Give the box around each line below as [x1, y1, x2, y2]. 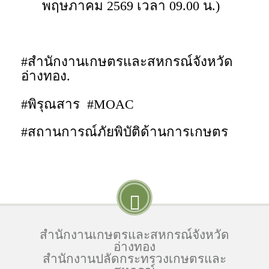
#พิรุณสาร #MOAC [21, 96, 134, 112]
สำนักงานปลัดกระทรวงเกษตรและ [42, 252, 226, 266]
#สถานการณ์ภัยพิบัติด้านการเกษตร [21, 124, 229, 139]
